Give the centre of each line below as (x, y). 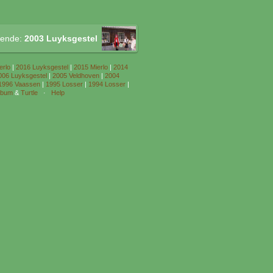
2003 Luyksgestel (61, 38)
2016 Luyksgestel (42, 67)
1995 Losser (64, 84)
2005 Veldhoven (76, 76)
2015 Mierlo (91, 67)
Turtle (29, 93)
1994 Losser (107, 84)
